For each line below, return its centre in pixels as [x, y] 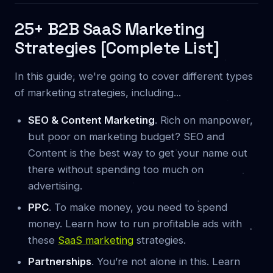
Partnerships [60, 261]
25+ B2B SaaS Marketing [110, 29]
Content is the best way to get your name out [138, 153]
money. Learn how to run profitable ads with [135, 224]
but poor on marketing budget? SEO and [126, 136]
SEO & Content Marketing [91, 120]
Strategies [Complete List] [117, 48]
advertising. [55, 186]
